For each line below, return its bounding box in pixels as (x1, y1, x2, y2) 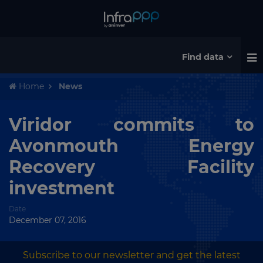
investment (9, 177, 114, 199)
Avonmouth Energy (9, 135, 254, 157)
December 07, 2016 (9, 215, 86, 225)
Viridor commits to (9, 114, 254, 136)
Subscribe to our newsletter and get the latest (22, 249, 241, 261)
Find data (182, 51, 224, 62)
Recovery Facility (9, 156, 254, 178)
